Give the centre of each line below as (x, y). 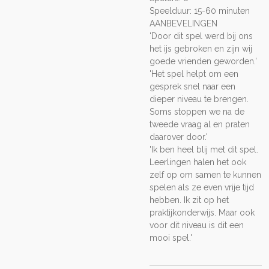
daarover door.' (179, 137)
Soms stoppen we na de (197, 111)
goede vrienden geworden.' (203, 61)
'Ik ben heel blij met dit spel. (204, 149)
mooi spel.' (171, 237)
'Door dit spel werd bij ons (201, 36)
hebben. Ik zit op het (189, 200)
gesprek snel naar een (192, 86)
